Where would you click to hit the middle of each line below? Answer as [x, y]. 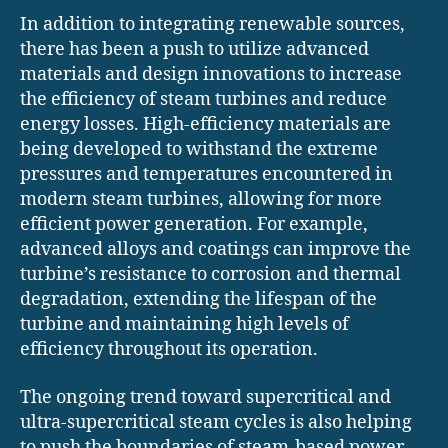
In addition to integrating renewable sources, [212, 25]
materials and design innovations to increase [211, 75]
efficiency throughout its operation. [169, 350]
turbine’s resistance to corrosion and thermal [210, 275]
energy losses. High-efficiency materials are [205, 125]
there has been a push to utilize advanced [194, 50]
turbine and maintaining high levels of [184, 325]
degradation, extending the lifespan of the [198, 300]
